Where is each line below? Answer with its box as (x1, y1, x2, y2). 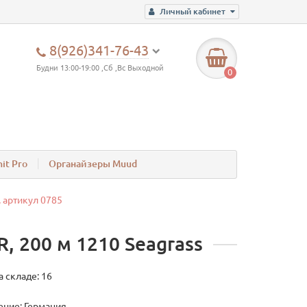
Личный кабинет (160, 7, 225, 16)
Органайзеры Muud (49, 158, 137, 170)
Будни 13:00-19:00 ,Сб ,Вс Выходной (36, 64, 164, 72)
